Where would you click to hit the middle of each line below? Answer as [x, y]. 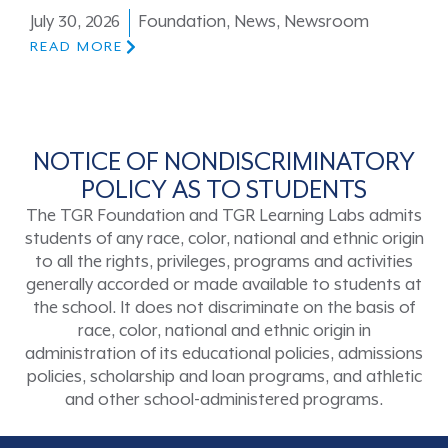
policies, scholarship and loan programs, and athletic [224, 377]
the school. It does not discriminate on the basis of [224, 308]
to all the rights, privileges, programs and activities [224, 262]
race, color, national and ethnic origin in [224, 331]
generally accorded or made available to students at [224, 285]
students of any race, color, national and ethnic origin [224, 239]
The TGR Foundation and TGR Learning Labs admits [224, 216]
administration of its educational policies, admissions [224, 354]
